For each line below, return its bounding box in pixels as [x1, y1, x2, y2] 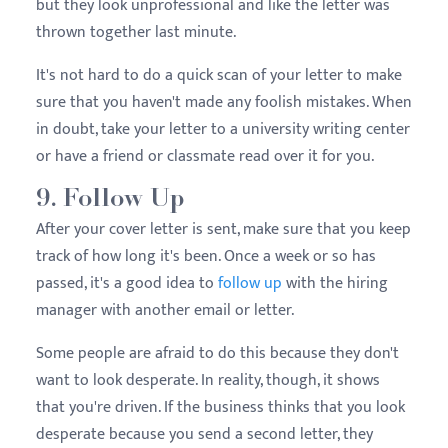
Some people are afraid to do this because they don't [36, 339, 399, 367]
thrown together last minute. [36, 18, 240, 46]
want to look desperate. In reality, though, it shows [36, 366, 380, 394]
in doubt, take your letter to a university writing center [36, 115, 410, 143]
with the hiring [282, 269, 388, 297]
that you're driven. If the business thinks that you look [36, 393, 405, 421]
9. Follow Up [36, 187, 184, 213]
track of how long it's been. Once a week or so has [36, 242, 376, 270]
